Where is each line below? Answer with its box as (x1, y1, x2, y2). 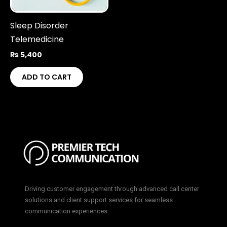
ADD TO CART (22, 71, 71, 82)
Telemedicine (10, 33, 64, 46)
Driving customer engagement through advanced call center (25, 185, 199, 193)
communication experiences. (25, 207, 109, 215)
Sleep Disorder (10, 20, 68, 32)
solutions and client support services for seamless (25, 196, 173, 204)
